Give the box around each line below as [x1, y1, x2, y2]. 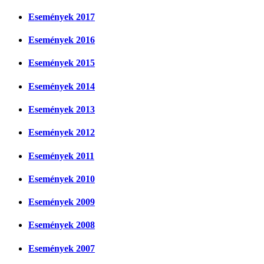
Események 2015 [28, 58, 95, 68]
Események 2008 [28, 220, 95, 230]
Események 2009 [28, 197, 95, 207]
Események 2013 [28, 104, 95, 114]
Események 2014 [28, 81, 95, 91]
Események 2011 [28, 150, 94, 161]
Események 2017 [28, 11, 95, 22]
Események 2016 [28, 35, 95, 45]
